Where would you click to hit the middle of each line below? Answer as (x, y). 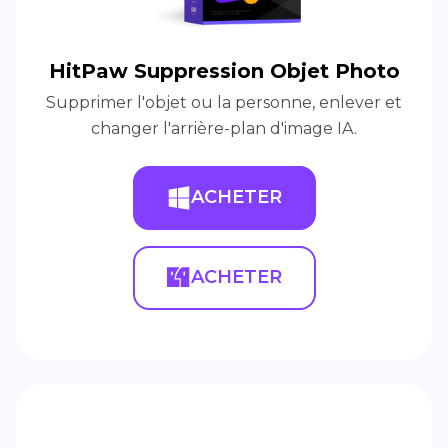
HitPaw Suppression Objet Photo (224, 70)
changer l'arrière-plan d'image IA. (224, 128)
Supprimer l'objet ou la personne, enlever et (224, 102)
